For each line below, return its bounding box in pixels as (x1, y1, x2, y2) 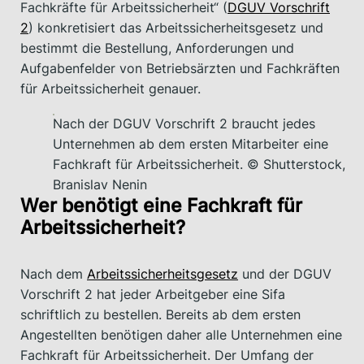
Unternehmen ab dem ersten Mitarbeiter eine (53, 136, 328, 153)
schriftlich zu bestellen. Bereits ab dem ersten (20, 306, 301, 323)
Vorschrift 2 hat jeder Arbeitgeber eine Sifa (20, 286, 285, 303)
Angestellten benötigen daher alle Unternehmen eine (20, 327, 342, 344)
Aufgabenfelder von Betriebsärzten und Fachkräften (20, 60, 340, 77)
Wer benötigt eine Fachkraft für (20, 194, 302, 218)
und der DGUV (238, 266, 331, 283)
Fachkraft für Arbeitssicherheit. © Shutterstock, (53, 156, 345, 173)
